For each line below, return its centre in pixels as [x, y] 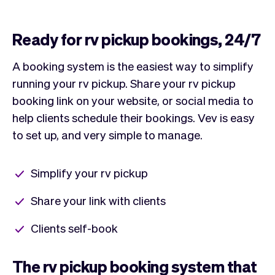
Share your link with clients [98, 200]
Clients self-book [74, 227]
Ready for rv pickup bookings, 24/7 [137, 39]
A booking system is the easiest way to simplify [133, 65]
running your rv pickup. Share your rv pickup [124, 83]
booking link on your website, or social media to [133, 100]
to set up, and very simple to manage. [107, 134]
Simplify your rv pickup [89, 172]
